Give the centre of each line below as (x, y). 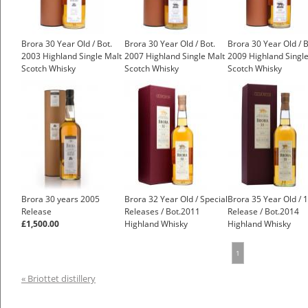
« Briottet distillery (58, 279)
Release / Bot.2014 (263, 212)
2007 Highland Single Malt (175, 56)
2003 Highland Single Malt (71, 56)
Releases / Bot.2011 (162, 212)
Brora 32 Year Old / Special (176, 199)
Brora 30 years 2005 (60, 199)
